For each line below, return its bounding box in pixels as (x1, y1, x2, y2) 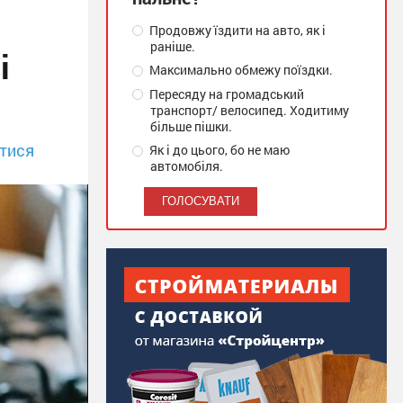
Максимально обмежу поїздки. (147, 61, 334, 79)
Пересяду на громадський (147, 85, 305, 103)
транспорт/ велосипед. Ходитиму (150, 101, 349, 119)
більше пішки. (150, 117, 232, 135)
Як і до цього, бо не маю (147, 141, 291, 159)
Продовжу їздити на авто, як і (147, 22, 327, 39)
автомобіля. (150, 157, 223, 175)
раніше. (150, 38, 195, 55)
